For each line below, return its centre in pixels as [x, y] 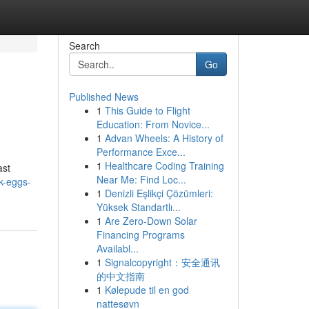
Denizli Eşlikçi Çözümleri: [159, 193]
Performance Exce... [141, 152]
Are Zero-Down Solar [151, 221]
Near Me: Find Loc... [141, 179]
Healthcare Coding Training [164, 166]
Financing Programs [140, 235]
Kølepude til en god [147, 290]
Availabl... [117, 248]
